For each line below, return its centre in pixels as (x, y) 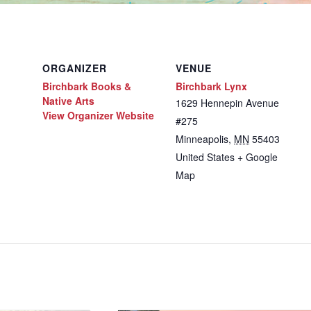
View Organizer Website (98, 115)
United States (205, 157)
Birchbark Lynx (211, 86)
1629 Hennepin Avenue (227, 103)
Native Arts (68, 101)
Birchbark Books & (87, 86)
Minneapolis (202, 139)
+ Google (258, 157)
